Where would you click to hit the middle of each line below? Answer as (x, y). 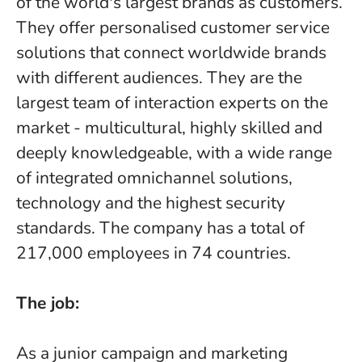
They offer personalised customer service (173, 27)
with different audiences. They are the (159, 78)
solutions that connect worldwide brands (171, 53)
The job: (48, 303)
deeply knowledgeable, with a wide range (174, 153)
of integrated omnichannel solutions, (154, 178)
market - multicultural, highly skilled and (169, 128)
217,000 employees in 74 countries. (156, 253)
